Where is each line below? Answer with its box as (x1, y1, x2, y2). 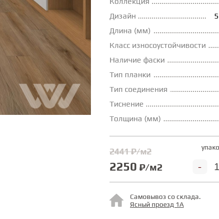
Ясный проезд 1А (130, 200, 184, 209)
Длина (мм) (109, 26, 151, 36)
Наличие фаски (109, 55, 165, 65)
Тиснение (109, 99, 144, 109)
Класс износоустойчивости (109, 41, 206, 50)
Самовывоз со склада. (130, 193, 201, 201)
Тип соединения (109, 85, 168, 94)
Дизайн (109, 11, 136, 21)
